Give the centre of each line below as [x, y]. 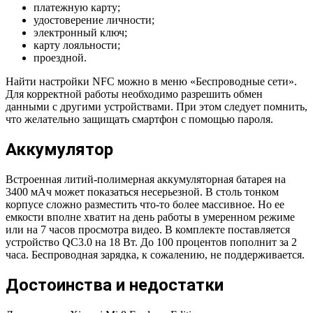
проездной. [60, 58]
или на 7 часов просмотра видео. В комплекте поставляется [148, 230]
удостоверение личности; [94, 20]
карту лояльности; [77, 45]
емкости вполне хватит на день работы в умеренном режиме [150, 217]
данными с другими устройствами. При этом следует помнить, [156, 107]
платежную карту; [77, 8]
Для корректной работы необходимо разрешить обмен [134, 94]
